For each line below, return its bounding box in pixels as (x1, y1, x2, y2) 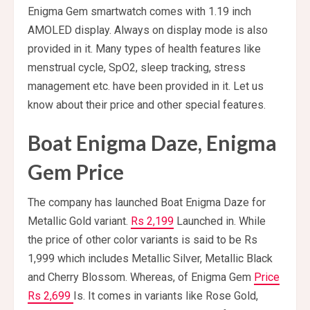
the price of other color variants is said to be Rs (28, 233, 257, 247)
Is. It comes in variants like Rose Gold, (73, 289, 258, 303)
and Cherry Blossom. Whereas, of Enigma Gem (28, 271, 254, 284)
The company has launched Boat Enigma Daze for (28, 196, 266, 210)
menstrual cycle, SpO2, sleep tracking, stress (28, 61, 246, 75)
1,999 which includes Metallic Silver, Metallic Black (28, 252, 273, 266)
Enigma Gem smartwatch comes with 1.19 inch (28, 5, 251, 19)
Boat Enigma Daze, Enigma (28, 130, 277, 156)
